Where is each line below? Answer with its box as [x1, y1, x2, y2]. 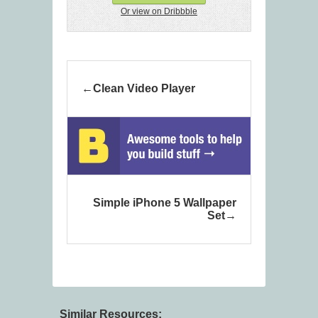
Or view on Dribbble [121, 6, 197, 17]
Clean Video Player [93, 82, 195, 95]
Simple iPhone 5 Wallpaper [93, 197, 236, 209]
